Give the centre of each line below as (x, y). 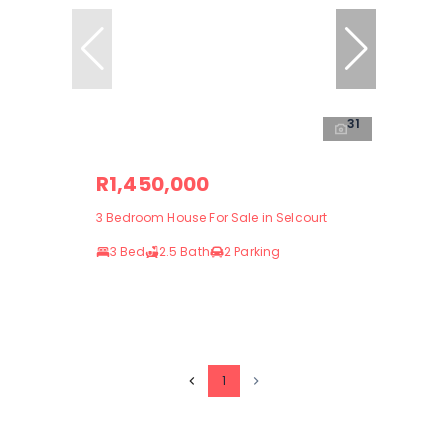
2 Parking (252, 251)
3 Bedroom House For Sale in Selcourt (212, 217)
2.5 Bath (184, 251)
